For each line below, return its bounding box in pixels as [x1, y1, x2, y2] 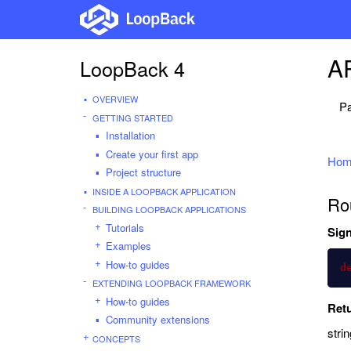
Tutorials [106, 219, 144, 235]
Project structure [106, 165, 181, 179]
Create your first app [106, 146, 198, 161]
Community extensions [106, 312, 210, 327]
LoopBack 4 [80, 54, 185, 82]
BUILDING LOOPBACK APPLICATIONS [92, 203, 246, 215]
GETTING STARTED [92, 110, 173, 124]
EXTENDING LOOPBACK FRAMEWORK [92, 277, 251, 289]
